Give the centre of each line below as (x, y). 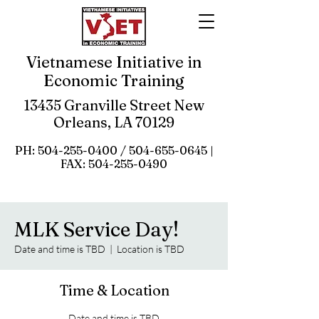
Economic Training (114, 80)
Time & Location (114, 290)
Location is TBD (151, 249)
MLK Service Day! (96, 229)
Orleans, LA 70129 (114, 122)
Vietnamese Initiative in (114, 62)
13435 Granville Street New (114, 105)
